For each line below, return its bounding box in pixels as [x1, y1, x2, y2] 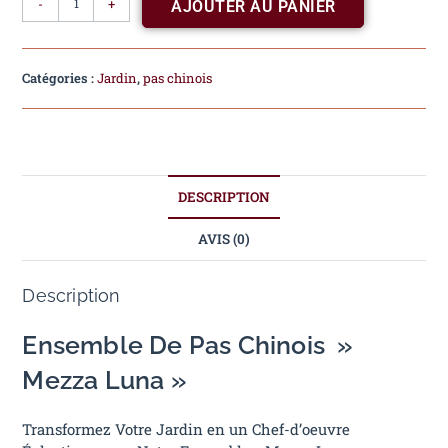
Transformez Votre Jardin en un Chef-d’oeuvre [22, 419, 351, 440]
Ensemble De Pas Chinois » [22, 330, 354, 361]
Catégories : [22, 68, 98, 87]
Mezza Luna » [22, 365, 187, 396]
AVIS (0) [198, 229, 250, 248]
